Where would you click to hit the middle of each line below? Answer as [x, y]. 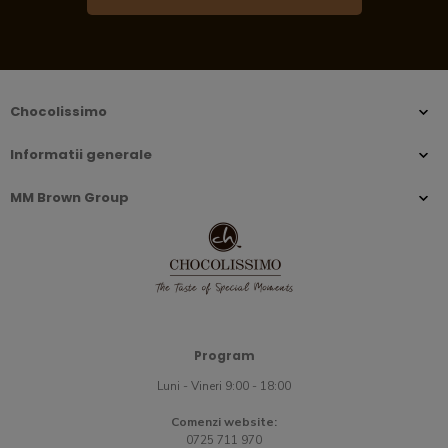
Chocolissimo [58, 112]
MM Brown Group [69, 198]
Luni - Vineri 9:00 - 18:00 [224, 386]
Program [224, 356]
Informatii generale [81, 155]
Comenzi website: [224, 422]
